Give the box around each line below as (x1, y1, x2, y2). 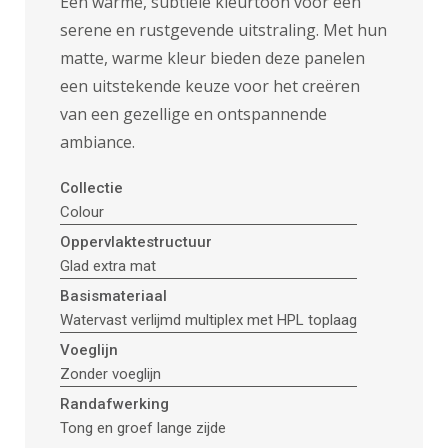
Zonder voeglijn (60, 365, 161, 384)
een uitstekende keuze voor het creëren (60, 75, 360, 98)
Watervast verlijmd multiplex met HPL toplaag (60, 311, 357, 330)
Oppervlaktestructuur (60, 233, 212, 252)
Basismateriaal (60, 287, 167, 306)
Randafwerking (60, 395, 169, 414)
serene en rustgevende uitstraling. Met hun (60, 19, 387, 42)
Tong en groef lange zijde (60, 419, 226, 438)
